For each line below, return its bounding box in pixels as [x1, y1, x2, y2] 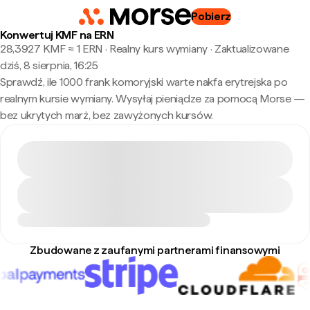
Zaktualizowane [214, 42, 289, 55]
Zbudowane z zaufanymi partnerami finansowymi [30, 244, 280, 257]
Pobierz [191, 10, 232, 23]
